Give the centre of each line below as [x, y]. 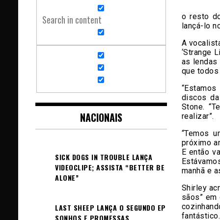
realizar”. [198, 116]
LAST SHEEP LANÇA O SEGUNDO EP [110, 207]
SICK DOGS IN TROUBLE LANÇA [104, 157]
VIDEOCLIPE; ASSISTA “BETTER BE [110, 167]
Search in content [72, 20]
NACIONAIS [101, 117]
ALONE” [67, 177]
